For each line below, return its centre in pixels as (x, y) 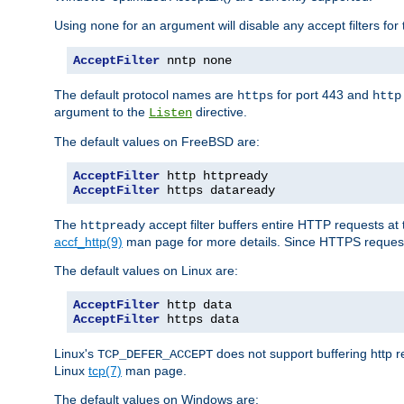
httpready (113, 225)
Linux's (76, 353)
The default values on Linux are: (146, 270)
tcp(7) (105, 370)
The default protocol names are (146, 94)
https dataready (217, 190)
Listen (170, 112)
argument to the (101, 111)
